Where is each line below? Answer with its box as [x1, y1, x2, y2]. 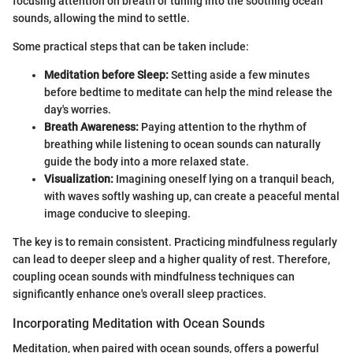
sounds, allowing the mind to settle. [13, 11, 190, 24]
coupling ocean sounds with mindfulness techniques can [13, 269, 295, 283]
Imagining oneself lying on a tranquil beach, [113, 172, 334, 185]
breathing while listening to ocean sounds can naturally [44, 137, 321, 150]
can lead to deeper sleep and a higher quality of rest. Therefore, [13, 252, 330, 266]
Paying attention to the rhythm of [139, 120, 307, 133]
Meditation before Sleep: [44, 68, 169, 81]
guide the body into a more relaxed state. [44, 154, 249, 168]
